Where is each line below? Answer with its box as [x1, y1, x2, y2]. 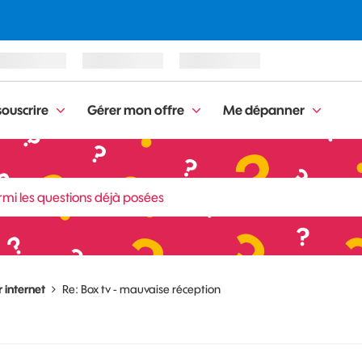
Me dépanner [223, 102, 305, 118]
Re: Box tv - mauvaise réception [62, 282, 221, 297]
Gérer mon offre [87, 102, 184, 118]
